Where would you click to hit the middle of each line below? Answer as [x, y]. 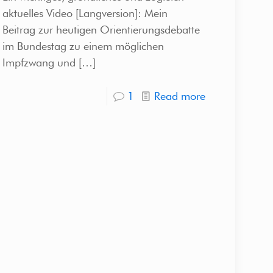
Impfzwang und [39, 62]
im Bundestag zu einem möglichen [83, 46]
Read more [180, 96]
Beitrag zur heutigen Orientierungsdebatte [101, 29]
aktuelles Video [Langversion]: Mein [85, 13]
